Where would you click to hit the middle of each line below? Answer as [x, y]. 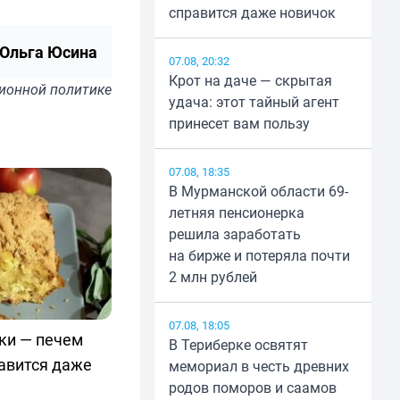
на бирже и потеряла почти [259, 256]
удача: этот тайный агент [254, 102]
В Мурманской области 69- [258, 192]
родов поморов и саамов [252, 388]
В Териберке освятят [238, 345]
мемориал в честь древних [258, 367]
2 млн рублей [212, 277]
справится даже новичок [252, 13]
